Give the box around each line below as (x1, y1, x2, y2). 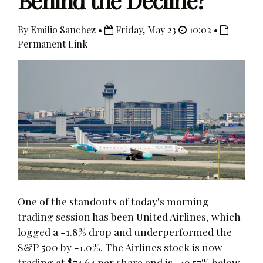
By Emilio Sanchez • (18, 23, 104, 36)
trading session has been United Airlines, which (18, 209, 241, 223)
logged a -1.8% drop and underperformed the (18, 224, 232, 238)
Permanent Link (18, 38, 87, 50)
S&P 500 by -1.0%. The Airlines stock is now (18, 240, 222, 254)
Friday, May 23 (113, 23, 178, 36)
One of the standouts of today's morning (18, 194, 209, 208)
